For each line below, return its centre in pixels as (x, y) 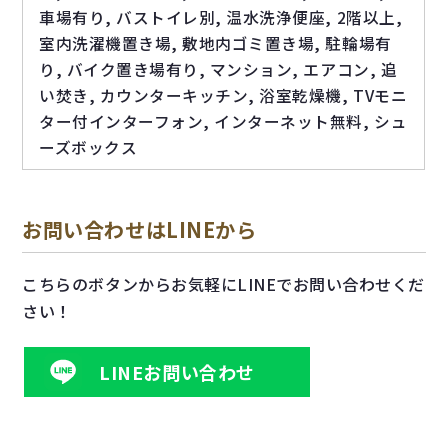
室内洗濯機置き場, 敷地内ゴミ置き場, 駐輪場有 (215, 43)
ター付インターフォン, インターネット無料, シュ (223, 121)
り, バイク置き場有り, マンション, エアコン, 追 (218, 69)
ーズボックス (88, 147)
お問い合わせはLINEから (139, 230)
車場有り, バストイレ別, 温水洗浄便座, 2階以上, (221, 17)
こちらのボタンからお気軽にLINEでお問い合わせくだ (223, 284)
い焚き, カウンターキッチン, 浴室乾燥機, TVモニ (223, 95)
